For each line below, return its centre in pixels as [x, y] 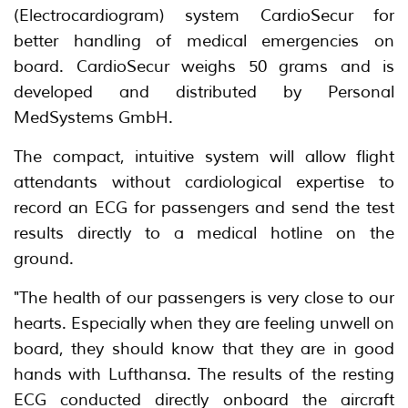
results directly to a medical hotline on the [204, 233]
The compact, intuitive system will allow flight [204, 156]
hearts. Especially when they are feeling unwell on [204, 323]
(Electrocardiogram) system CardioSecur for [204, 15]
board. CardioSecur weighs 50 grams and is [204, 66]
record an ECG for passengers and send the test [204, 207]
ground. [44, 258]
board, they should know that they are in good [204, 348]
